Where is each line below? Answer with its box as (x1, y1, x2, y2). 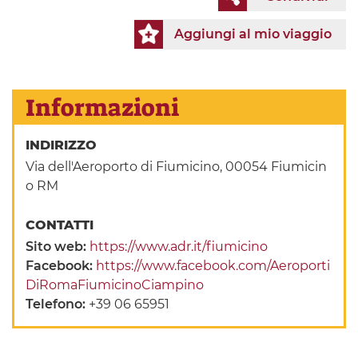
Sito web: (26, 239, 90, 255)
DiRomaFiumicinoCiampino (26, 277, 205, 293)
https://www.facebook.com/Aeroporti (96, 258, 331, 274)
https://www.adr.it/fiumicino (89, 239, 268, 255)
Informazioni (26, 92, 180, 125)
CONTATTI (26, 217, 98, 233)
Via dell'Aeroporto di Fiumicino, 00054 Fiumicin (26, 159, 328, 175)
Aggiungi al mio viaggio (174, 26, 332, 42)
